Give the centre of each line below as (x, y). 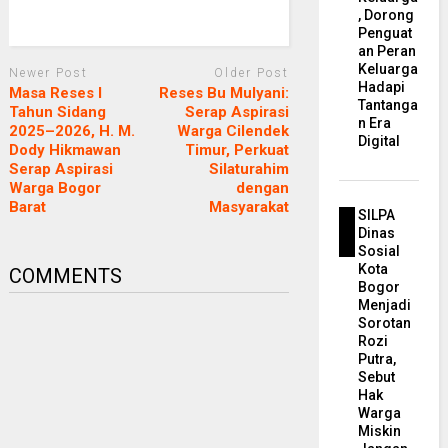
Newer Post (48, 72)
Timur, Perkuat (236, 150)
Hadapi (382, 87)
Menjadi (385, 305)
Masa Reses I (55, 93)
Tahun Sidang (57, 112)
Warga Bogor (54, 188)
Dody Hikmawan (64, 150)
